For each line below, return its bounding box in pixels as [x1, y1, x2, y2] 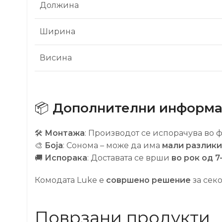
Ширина [40, 26, 75, 36]
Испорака [45, 153, 87, 163]
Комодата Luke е [35, 175, 106, 185]
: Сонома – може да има [63, 140, 162, 150]
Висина [40, 53, 72, 62]
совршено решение [106, 175, 191, 185]
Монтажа [45, 128, 85, 138]
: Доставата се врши [87, 153, 171, 163]
